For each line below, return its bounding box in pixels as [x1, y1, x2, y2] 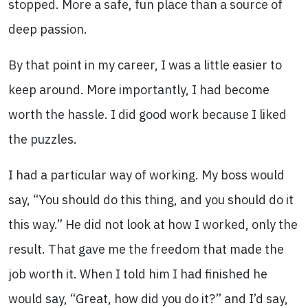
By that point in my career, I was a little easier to [8, 57, 282, 73]
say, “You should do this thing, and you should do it [8, 192, 294, 208]
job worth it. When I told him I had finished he [8, 266, 267, 282]
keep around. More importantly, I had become [8, 82, 269, 98]
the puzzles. [8, 131, 77, 147]
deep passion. [8, 21, 87, 37]
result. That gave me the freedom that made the [8, 241, 284, 257]
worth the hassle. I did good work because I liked [8, 107, 287, 122]
